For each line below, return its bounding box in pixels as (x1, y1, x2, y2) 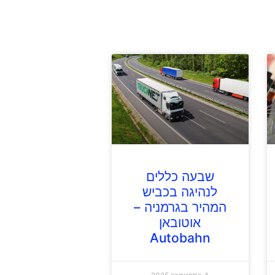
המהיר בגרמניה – (133, 199, 227, 215)
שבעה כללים (145, 169, 214, 185)
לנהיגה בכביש (142, 184, 218, 200)
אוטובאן (159, 215, 201, 231)
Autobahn (149, 230, 211, 246)
